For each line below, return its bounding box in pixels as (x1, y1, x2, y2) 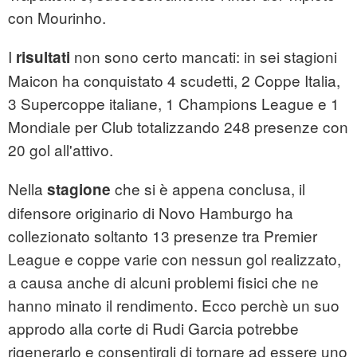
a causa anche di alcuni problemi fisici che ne (8, 270, 319, 292)
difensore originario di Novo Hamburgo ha (8, 201, 293, 223)
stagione (47, 178, 111, 200)
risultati (16, 45, 70, 68)
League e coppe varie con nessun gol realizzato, (8, 247, 341, 269)
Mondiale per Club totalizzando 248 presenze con (8, 115, 348, 137)
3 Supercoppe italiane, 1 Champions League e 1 (8, 92, 339, 114)
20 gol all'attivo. (8, 138, 113, 160)
